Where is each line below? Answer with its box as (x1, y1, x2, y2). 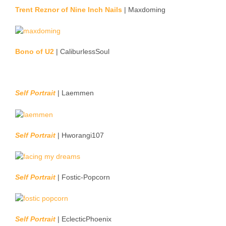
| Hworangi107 (55, 131, 104, 139)
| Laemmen (55, 89, 94, 97)
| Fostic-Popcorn (55, 173, 110, 181)
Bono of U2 (15, 47, 54, 56)
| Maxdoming (122, 6, 165, 14)
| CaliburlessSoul (54, 47, 109, 56)
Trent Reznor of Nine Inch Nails (15, 6, 122, 14)
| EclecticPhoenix (55, 215, 111, 223)
